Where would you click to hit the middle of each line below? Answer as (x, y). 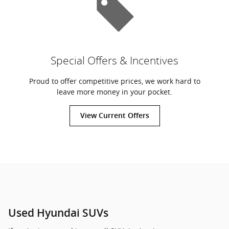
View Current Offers (114, 115)
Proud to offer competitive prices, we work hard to (114, 81)
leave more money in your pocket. (114, 91)
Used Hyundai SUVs (58, 213)
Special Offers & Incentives (114, 60)
